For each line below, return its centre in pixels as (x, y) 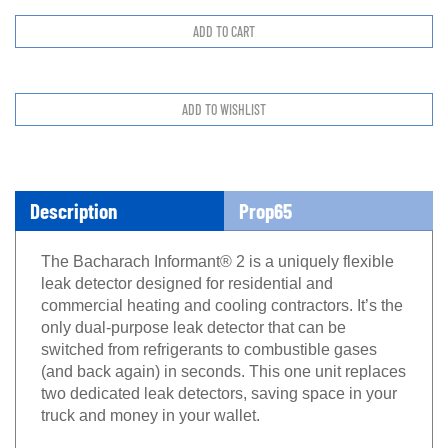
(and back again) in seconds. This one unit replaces (223, 363)
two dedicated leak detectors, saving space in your (219, 385)
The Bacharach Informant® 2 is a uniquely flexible (217, 253)
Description (73, 202)
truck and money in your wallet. (150, 407)
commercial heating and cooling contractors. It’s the (222, 297)
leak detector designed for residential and (187, 275)
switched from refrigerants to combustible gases (209, 341)
